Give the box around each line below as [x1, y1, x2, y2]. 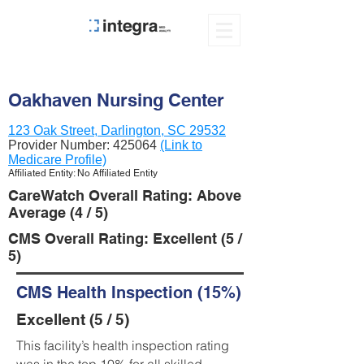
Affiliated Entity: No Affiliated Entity [8, 167, 158, 179]
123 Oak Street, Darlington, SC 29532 [8, 123, 226, 137]
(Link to [160, 138, 202, 152]
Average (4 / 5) [8, 204, 108, 221]
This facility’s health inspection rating [16, 337, 229, 353]
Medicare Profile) [8, 153, 106, 167]
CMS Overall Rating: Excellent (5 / [8, 230, 242, 247]
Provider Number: [8, 138, 113, 152]
